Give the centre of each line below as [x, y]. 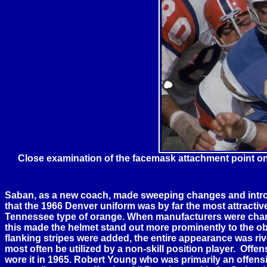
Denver [81, 206]
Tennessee [30, 217]
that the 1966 [35, 206]
